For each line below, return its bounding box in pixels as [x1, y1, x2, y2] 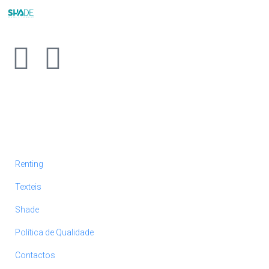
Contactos [15, 250, 55, 260]
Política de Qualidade [15, 228, 94, 237]
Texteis [15, 182, 41, 192]
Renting [15, 159, 43, 169]
